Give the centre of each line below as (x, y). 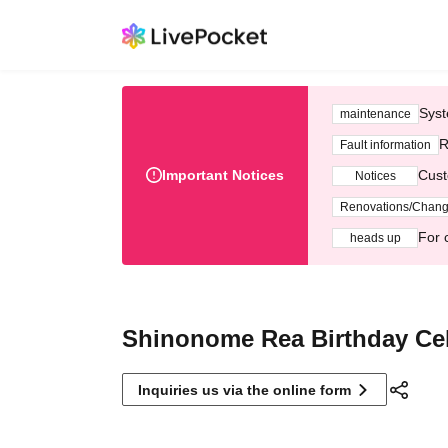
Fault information (385, 144)
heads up (375, 237)
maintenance (375, 113)
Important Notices (223, 175)
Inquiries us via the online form (244, 390)
